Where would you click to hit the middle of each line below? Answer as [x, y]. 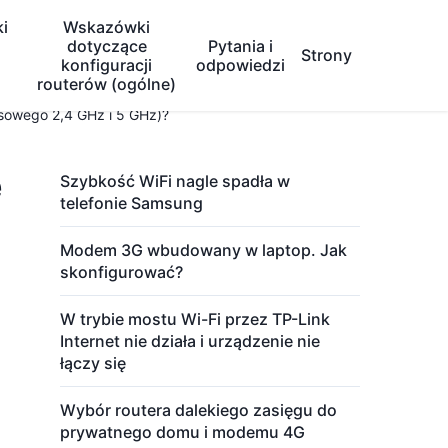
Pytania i [241, 45]
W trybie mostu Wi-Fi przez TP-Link [195, 319]
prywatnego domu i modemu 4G [182, 432]
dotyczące [106, 45]
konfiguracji [107, 64]
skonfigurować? [121, 272]
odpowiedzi [241, 64]
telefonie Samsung [131, 203]
